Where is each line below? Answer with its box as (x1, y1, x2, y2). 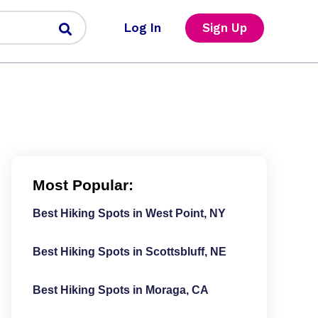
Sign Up (202, 20, 247, 35)
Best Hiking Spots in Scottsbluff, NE (32, 246, 226, 258)
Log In (124, 20, 161, 35)
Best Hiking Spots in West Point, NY (32, 207, 226, 219)
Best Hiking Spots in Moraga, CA (32, 284, 209, 296)
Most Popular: (32, 177, 133, 193)
